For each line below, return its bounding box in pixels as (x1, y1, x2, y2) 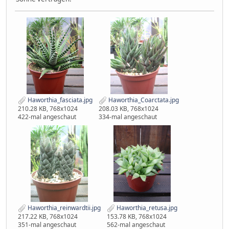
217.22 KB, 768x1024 (18, 212, 78, 221)
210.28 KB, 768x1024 (18, 104, 78, 113)
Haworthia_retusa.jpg (115, 203, 177, 213)
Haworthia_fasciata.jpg (26, 96, 93, 105)
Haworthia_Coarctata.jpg (107, 96, 179, 105)
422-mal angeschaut (18, 112, 76, 122)
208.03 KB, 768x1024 (99, 104, 158, 113)
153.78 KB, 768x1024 (107, 212, 167, 221)
